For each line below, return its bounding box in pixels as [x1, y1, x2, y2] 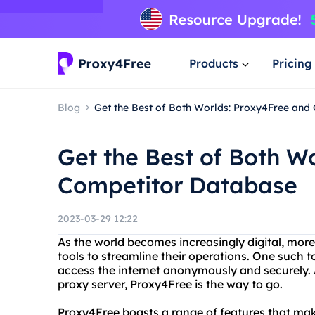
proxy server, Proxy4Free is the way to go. [58, 277, 283, 291]
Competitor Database [58, 171, 297, 199]
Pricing [272, 56, 312, 70]
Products [189, 56, 238, 70]
